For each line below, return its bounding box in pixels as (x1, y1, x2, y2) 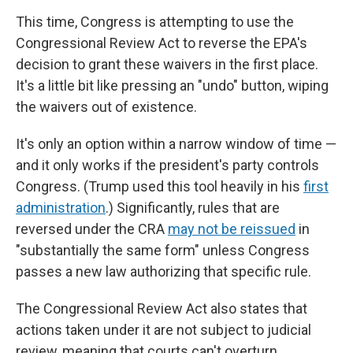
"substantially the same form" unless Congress (16, 242, 310, 258)
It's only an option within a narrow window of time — (16, 136, 336, 152)
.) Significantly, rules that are (106, 199, 280, 216)
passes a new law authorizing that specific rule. (16, 263, 311, 280)
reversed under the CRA (16, 221, 168, 237)
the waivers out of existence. (16, 98, 197, 115)
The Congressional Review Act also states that (16, 300, 307, 317)
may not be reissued (168, 221, 295, 237)
